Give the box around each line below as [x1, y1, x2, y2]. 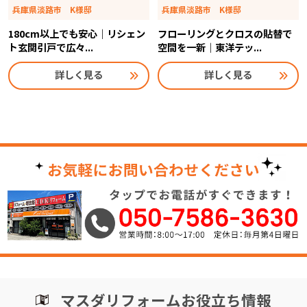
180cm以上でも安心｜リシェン [8, 27, 145, 40]
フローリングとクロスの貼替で [157, 27, 292, 40]
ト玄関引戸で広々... [8, 41, 93, 54]
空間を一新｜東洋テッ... [157, 41, 262, 54]
